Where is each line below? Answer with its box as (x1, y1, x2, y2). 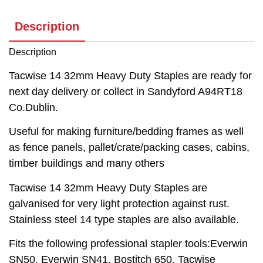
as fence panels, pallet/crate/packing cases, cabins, (9, 141, 249, 154)
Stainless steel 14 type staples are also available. (9, 213, 239, 225)
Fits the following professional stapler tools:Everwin (9, 238, 248, 250)
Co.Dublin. (9, 102, 58, 114)
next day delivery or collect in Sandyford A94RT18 (9, 86, 242, 98)
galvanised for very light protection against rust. (9, 197, 230, 210)
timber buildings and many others (9, 157, 164, 170)
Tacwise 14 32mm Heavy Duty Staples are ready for (9, 70, 252, 82)
